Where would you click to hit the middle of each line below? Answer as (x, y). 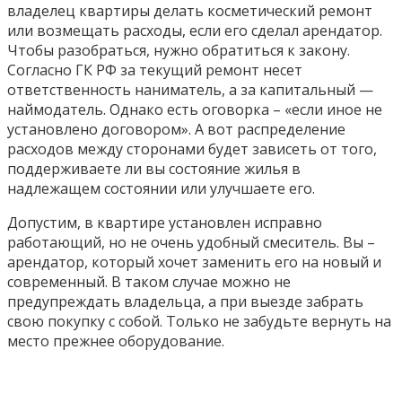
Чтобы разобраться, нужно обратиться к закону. (179, 50)
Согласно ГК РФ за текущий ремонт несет (155, 70)
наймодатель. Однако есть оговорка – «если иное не (195, 109)
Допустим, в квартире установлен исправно (165, 222)
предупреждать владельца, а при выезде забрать (185, 301)
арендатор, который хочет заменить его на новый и (194, 262)
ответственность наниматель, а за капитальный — (190, 89)
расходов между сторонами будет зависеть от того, (192, 149)
